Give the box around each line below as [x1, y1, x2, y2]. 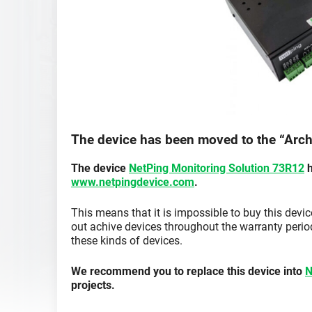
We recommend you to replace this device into [71, 264, 305, 278]
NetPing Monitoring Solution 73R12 [129, 161, 304, 175]
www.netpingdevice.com [71, 175, 194, 189]
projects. [71, 278, 115, 292]
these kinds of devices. [71, 233, 182, 247]
